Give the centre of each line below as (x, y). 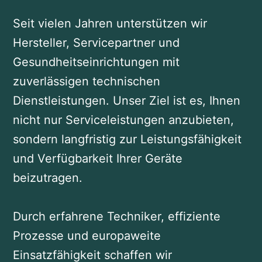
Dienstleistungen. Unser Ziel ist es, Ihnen (126, 101)
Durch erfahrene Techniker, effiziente (116, 217)
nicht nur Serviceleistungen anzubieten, (123, 120)
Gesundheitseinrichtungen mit (96, 62)
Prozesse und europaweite (87, 236)
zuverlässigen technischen (86, 82)
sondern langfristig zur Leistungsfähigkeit (127, 139)
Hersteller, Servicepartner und (96, 43)
